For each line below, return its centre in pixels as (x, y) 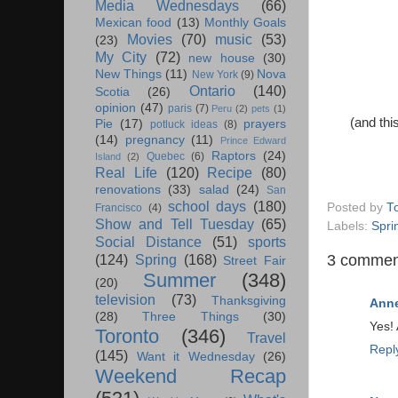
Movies (150, 40)
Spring (155, 260)
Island (108, 157)
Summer (179, 281)
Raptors (233, 156)
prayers (265, 124)
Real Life (126, 173)
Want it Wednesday (195, 357)
